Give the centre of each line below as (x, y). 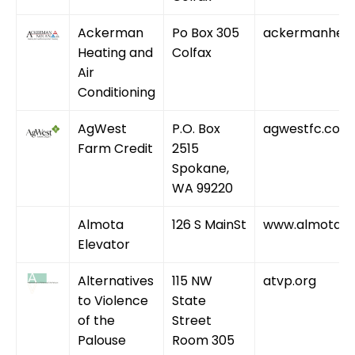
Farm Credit (115, 148)
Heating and (115, 52)
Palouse (102, 340)
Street (192, 320)
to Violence (113, 300)
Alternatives (116, 281)
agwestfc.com (308, 128)
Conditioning (116, 92)
